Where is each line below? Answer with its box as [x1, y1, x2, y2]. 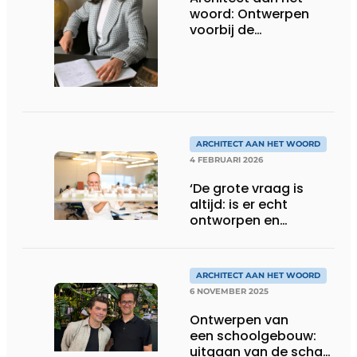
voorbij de [190, 21, 254, 40]
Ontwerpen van [190, 310, 288, 329]
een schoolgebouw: [190, 326, 316, 345]
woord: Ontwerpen [190, 5, 309, 24]
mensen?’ [190, 242, 252, 261]
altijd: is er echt [190, 194, 288, 214]
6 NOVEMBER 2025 [190, 285, 269, 296]
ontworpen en [190, 210, 280, 229]
